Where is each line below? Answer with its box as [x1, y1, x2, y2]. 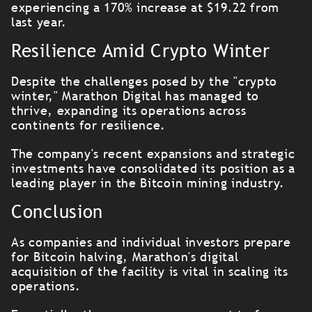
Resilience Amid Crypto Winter [11, 40, 270, 61]
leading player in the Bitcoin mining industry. [11, 175, 285, 190]
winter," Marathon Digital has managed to [11, 88, 260, 103]
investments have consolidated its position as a [11, 161, 295, 175]
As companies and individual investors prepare [11, 235, 291, 249]
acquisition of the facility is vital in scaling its [11, 264, 288, 279]
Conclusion [11, 201, 103, 222]
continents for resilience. [11, 118, 166, 132]
